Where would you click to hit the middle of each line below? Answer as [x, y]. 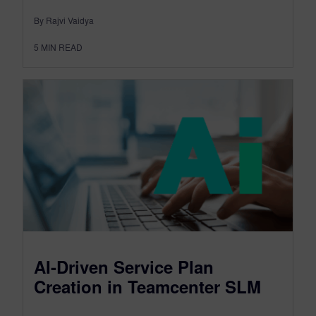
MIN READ [62, 47]
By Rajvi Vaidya [64, 20]
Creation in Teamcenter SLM [147, 286]
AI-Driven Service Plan [124, 267]
